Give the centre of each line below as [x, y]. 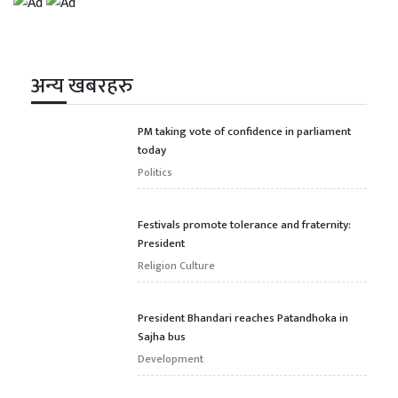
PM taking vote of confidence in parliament [244, 131]
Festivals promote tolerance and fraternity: [244, 224]
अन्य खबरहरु [82, 86]
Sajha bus [162, 336]
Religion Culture [176, 265]
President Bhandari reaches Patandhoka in [243, 318]
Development [171, 358]
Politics [155, 172]
